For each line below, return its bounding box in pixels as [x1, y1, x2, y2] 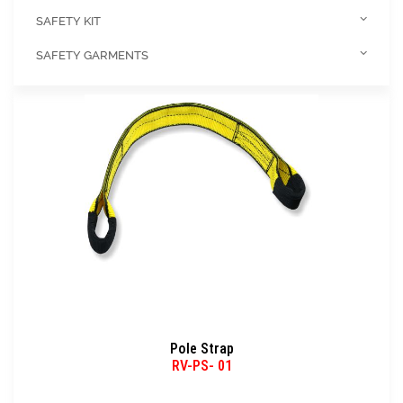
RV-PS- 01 [171, 357, 232, 374]
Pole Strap [169, 340, 234, 357]
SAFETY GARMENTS [36, 49, 148, 62]
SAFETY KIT [36, 14, 101, 28]
